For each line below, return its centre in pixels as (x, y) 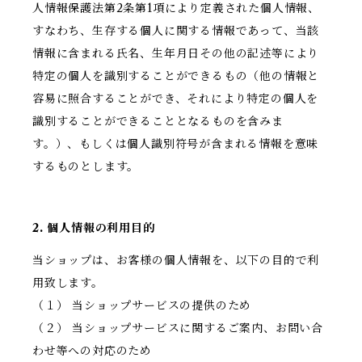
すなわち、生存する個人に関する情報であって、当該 (176, 31)
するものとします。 (86, 167)
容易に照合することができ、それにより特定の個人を (176, 99)
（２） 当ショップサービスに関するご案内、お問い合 (178, 328)
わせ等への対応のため (92, 351)
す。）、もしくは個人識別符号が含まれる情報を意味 (176, 144)
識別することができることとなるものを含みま (158, 122)
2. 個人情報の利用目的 (94, 228)
